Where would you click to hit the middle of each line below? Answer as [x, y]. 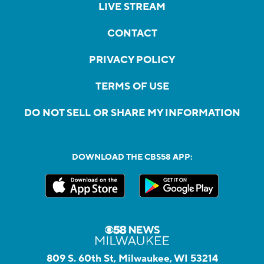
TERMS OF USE [132, 86]
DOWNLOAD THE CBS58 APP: [132, 157]
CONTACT [132, 33]
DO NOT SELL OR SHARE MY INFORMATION [132, 113]
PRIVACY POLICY [132, 60]
